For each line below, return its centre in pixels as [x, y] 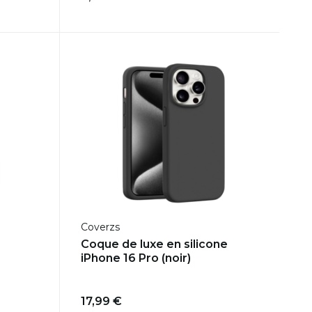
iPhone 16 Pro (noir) [135, 258]
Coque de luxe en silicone [154, 244]
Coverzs [100, 227]
